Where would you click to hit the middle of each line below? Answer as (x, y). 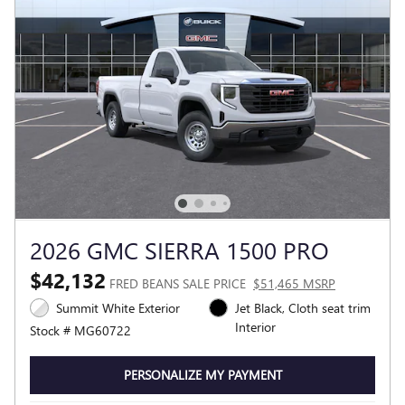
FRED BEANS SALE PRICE (178, 283)
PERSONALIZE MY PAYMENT (202, 375)
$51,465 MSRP (294, 283)
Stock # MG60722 (80, 330)
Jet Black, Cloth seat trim (303, 307)
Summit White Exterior (118, 307)
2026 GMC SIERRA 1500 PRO (179, 249)
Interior (255, 326)
